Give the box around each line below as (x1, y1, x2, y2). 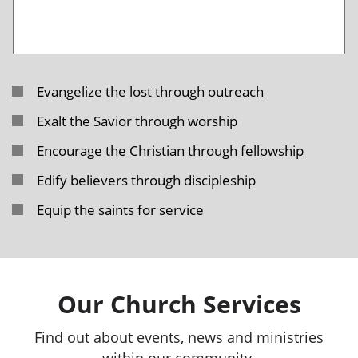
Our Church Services (57, 288, 301, 320)
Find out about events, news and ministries (34, 328, 324, 347)
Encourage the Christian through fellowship (37, 141, 304, 160)
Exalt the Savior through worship (37, 112, 237, 130)
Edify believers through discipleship (37, 171, 256, 189)
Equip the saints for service (37, 201, 204, 219)
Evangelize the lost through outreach (37, 82, 264, 101)
